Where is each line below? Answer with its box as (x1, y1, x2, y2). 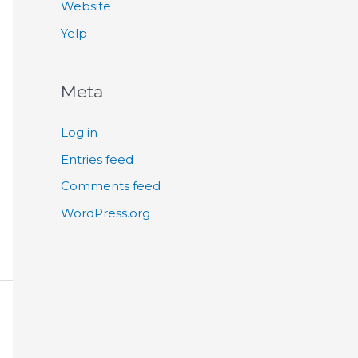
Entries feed (61, 151, 133, 167)
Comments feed (61, 178, 161, 194)
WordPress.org (61, 205, 150, 221)
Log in (61, 124, 97, 140)
